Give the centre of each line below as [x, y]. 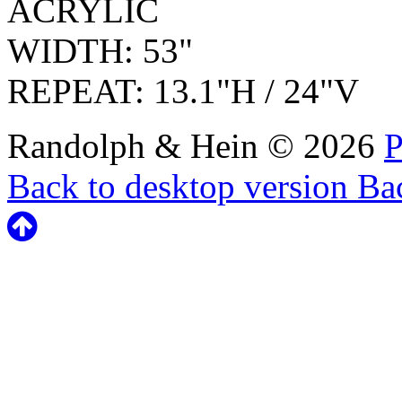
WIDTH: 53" [100, 51]
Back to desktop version [178, 187]
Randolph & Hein [133, 146]
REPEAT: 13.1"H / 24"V [183, 92]
